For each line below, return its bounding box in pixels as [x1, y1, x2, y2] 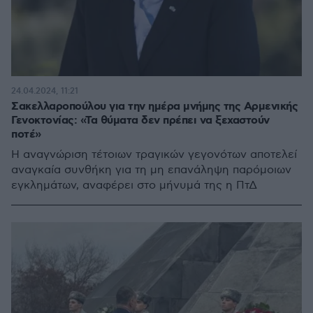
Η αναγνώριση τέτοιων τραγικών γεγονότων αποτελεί [11, 148, 297, 161]
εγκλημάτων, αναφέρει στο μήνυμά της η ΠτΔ [11, 179, 257, 192]
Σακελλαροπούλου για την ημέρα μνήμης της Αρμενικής [11, 99, 298, 114]
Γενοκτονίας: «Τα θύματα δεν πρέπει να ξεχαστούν [11, 113, 270, 128]
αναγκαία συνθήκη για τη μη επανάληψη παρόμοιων [11, 163, 291, 177]
